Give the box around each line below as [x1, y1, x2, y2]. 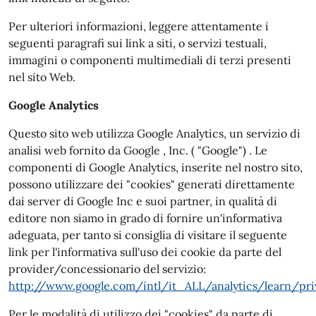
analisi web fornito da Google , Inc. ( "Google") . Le [8, 143, 267, 157]
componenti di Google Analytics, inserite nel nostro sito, [8, 160, 303, 174]
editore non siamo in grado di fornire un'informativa [8, 211, 282, 225]
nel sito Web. [8, 70, 75, 84]
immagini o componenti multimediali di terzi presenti [8, 53, 291, 67]
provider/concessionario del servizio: [8, 262, 206, 276]
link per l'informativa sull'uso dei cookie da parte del [8, 245, 281, 259]
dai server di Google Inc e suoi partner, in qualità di [8, 194, 277, 208]
